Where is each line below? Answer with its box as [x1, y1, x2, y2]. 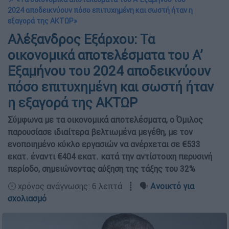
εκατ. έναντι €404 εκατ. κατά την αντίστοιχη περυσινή [8, 151, 212, 162]
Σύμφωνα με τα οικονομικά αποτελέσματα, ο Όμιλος [8, 114, 203, 125]
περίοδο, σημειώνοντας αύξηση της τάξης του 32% [8, 164, 195, 174]
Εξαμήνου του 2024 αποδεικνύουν [8, 63, 211, 79]
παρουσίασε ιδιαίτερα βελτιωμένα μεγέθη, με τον [8, 127, 193, 137]
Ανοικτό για [150, 181, 194, 191]
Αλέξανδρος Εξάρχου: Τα [8, 31, 155, 48]
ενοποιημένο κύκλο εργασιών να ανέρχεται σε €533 [8, 139, 200, 149]
